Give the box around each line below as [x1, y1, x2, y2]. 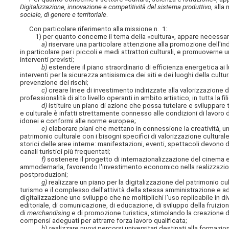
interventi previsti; [20, 56, 75, 64]
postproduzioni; [20, 171, 68, 179]
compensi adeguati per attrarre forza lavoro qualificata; [20, 217, 188, 225]
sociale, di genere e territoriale [20, 11, 107, 19]
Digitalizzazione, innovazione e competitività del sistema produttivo [20, 3, 212, 11]
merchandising [27, 209, 71, 217]
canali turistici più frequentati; [20, 148, 111, 156]
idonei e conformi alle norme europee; [20, 117, 136, 125]
